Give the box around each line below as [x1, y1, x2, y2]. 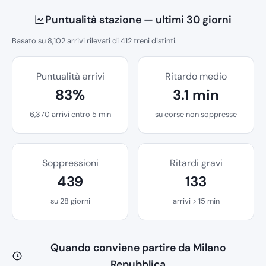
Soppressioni [42, 157, 99, 170]
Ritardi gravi [169, 157, 223, 170]
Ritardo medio [165, 70, 227, 83]
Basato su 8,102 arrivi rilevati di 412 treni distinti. [12, 36, 177, 46]
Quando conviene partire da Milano [50, 241, 226, 255]
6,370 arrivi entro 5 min [29, 109, 111, 120]
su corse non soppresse [155, 109, 237, 120]
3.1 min [173, 85, 219, 104]
